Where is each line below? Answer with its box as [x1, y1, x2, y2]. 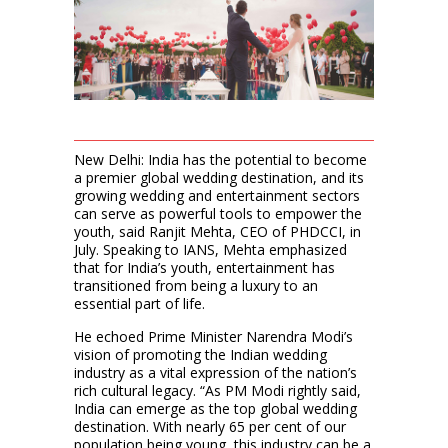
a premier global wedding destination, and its [74, 167, 364, 187]
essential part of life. [74, 293, 205, 313]
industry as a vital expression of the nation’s [74, 362, 357, 382]
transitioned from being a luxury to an [74, 275, 318, 295]
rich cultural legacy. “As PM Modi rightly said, [74, 380, 361, 400]
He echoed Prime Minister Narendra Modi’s [74, 326, 353, 346]
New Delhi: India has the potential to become [74, 149, 367, 169]
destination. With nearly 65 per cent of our [74, 416, 346, 436]
